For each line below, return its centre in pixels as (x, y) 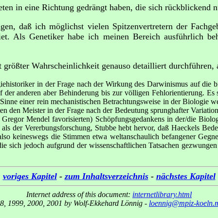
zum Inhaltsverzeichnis (106, 176)
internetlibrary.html (162, 195)
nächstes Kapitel (186, 176)
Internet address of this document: (79, 195)
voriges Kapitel (30, 176)
